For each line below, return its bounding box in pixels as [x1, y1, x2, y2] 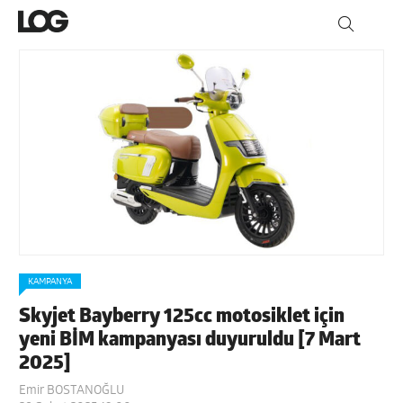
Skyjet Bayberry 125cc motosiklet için [19, 306, 345, 327]
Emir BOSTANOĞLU [19, 383, 125, 398]
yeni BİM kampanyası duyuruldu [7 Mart [19, 329, 362, 351]
